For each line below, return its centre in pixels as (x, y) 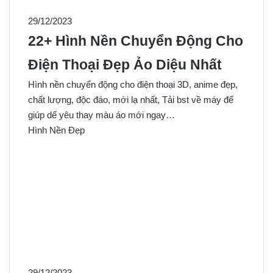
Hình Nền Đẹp (56, 130)
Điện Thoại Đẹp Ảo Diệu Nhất (125, 65)
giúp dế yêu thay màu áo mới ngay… (101, 115)
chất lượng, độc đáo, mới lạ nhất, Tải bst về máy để (131, 99)
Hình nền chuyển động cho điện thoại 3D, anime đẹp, (133, 84)
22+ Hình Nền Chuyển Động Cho (136, 41)
